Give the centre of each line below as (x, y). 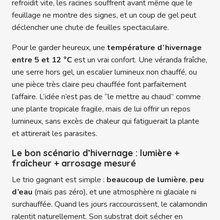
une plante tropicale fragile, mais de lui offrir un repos (101, 109)
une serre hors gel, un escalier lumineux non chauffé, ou (104, 72)
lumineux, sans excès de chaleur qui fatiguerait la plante (106, 122)
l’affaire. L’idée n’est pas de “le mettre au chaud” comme (106, 97)
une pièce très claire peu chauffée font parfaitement (99, 85)
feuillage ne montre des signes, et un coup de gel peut (104, 15)
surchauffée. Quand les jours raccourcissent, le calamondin (110, 205)
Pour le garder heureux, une (59, 48)
